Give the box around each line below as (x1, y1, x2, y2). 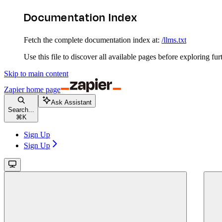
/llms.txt (162, 35, 186, 44)
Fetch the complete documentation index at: (24, 35, 160, 44)
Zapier (4, 85, 24, 94)
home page (24, 85, 60, 94)
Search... (8, 106, 34, 113)
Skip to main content (4, 69, 68, 78)
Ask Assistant (51, 98, 92, 106)
